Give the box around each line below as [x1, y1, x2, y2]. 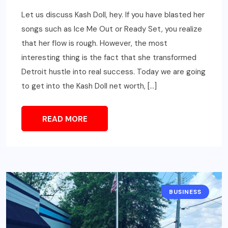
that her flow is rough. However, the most [21, 38, 167, 49]
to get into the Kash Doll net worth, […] [21, 81, 157, 92]
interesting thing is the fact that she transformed [21, 52, 196, 63]
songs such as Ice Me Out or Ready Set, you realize [21, 24, 202, 35]
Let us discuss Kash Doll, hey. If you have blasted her [21, 10, 205, 20]
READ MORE [42, 114, 88, 125]
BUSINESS [169, 188, 202, 196]
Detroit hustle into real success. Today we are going [21, 67, 206, 77]
